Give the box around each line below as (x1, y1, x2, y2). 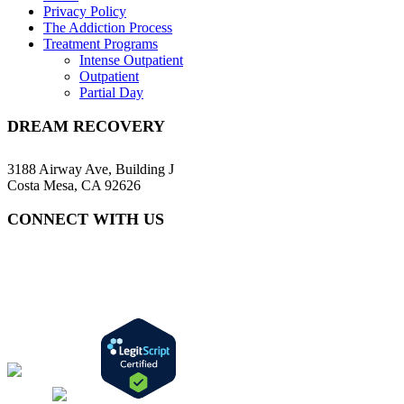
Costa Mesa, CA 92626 (7, 177, 141, 193)
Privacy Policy (43, 3, 126, 19)
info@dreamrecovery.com (7, 270, 155, 286)
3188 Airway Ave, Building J (7, 161, 174, 177)
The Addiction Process (43, 19, 172, 35)
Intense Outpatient (79, 51, 183, 68)
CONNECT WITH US (7, 209, 164, 228)
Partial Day (79, 84, 143, 100)
